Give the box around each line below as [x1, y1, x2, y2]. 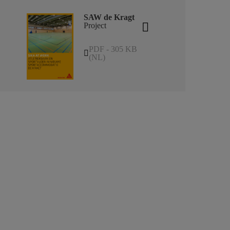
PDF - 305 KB [88, 45, 137, 54]
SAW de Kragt [83, 13, 135, 22]
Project [83, 21, 106, 30]
